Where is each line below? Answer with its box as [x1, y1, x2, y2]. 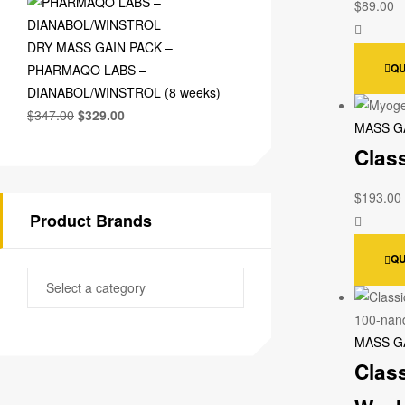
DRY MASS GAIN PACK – [27, 37, 173, 56]
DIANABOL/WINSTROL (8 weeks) [27, 82, 221, 101]
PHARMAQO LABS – [27, 60, 146, 79]
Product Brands [30, 208, 152, 232]
